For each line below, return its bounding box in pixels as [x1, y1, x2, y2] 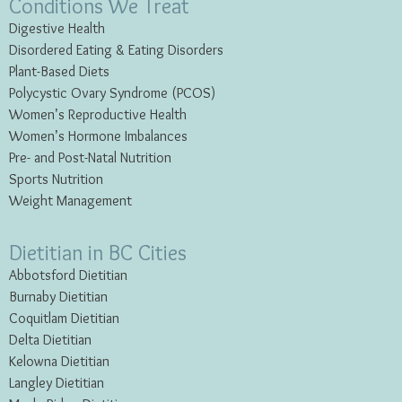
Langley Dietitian [9, 373, 104, 393]
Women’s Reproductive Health [9, 106, 187, 126]
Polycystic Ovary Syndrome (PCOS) [9, 84, 215, 104]
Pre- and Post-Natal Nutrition [9, 149, 171, 169]
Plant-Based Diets [9, 63, 109, 83]
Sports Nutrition [9, 170, 103, 190]
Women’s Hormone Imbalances [9, 127, 188, 147]
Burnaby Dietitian [9, 287, 108, 307]
